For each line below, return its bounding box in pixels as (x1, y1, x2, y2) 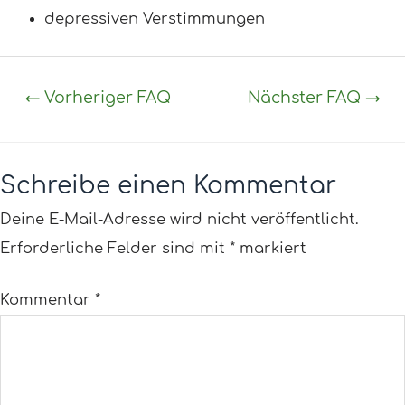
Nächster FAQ (247, 89, 365, 107)
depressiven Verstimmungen (44, 11, 266, 28)
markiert (235, 240, 306, 258)
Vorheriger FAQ (40, 89, 172, 107)
